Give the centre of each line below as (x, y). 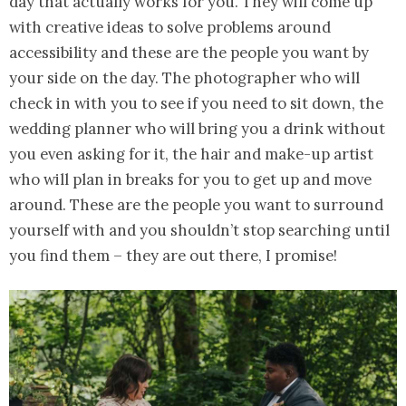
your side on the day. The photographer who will (184, 78)
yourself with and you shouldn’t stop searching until (199, 231)
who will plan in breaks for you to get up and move (190, 180)
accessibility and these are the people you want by (189, 53)
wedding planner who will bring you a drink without (197, 129)
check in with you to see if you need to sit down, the (196, 104)
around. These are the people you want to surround (196, 205)
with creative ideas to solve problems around (170, 28)
